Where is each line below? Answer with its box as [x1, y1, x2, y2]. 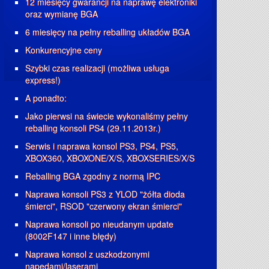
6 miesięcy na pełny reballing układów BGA [25, 26, 190, 38]
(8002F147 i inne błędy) [25, 230, 116, 242]
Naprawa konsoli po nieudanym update [25, 218, 174, 230]
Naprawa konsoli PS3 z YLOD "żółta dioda [25, 188, 185, 200]
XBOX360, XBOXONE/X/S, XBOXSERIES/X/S [25, 152, 195, 164]
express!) [25, 74, 61, 86]
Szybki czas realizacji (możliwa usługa [25, 62, 169, 74]
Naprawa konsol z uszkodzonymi [25, 248, 150, 260]
